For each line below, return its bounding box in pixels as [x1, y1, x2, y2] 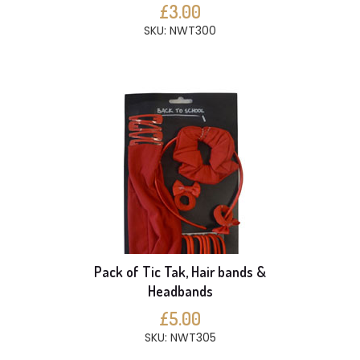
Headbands [147, 282, 213, 300]
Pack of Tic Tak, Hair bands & [94, 263, 266, 280]
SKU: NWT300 [144, 22, 216, 39]
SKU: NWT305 [144, 329, 216, 346]
